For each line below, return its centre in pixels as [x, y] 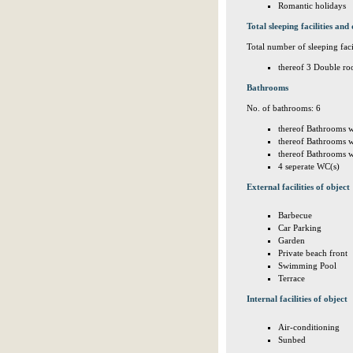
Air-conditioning [309, 327]
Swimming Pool [307, 266]
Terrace [292, 278]
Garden [292, 240]
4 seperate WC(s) [309, 166]
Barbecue [295, 215]
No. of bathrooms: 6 [284, 108]
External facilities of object [298, 187]
